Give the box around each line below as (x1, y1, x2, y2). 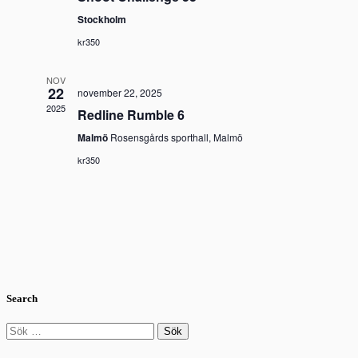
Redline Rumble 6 (77, 105, 185, 125)
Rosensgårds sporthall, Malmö (109, 130, 243, 145)
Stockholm (77, 12, 126, 27)
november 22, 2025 (77, 86, 162, 100)
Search (6, 292, 38, 304)
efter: (6, 336, 31, 350)
